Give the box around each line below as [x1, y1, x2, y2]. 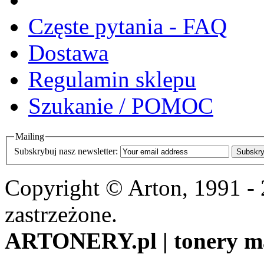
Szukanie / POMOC [28, 93, 213, 118]
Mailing [15, 131, 44, 142]
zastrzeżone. [5, 201, 117, 227]
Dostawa [28, 39, 108, 65]
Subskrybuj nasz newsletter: [14, 146, 118, 156]
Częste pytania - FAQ [28, 13, 227, 39]
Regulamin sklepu [28, 66, 196, 92]
